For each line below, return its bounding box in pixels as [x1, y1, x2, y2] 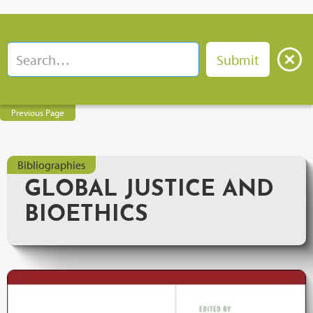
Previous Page [11, 107, 64, 118]
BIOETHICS [24, 204, 148, 226]
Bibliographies [17, 158, 85, 172]
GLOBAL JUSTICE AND [24, 179, 274, 201]
